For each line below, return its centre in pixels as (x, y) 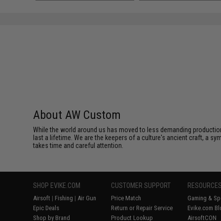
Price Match (126, 198)
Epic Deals (46, 208)
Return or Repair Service (142, 208)
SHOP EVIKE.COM (57, 185)
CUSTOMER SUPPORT (141, 185)
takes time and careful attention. (78, 145)
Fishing (64, 198)
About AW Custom (77, 115)
